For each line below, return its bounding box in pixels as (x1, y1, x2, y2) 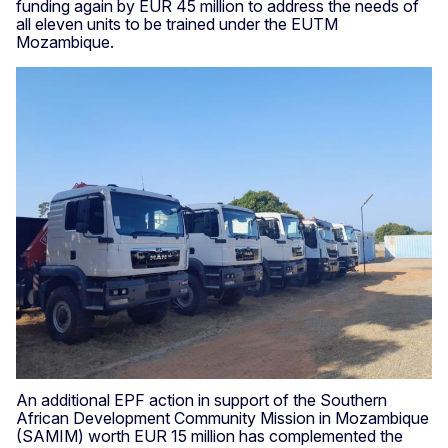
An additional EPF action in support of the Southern (16, 389, 387, 410)
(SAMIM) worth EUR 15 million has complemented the (16, 425, 403, 446)
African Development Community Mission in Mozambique (16, 407, 429, 428)
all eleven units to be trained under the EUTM (16, 13, 338, 34)
